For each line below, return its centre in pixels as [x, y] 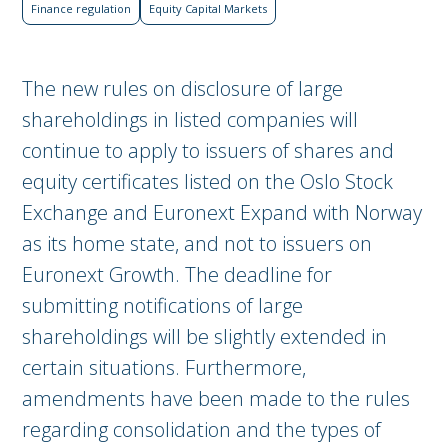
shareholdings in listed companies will [190, 119]
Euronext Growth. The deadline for [177, 274]
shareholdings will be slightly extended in [204, 336]
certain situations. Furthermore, [164, 367]
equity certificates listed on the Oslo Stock [207, 181]
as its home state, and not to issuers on [197, 243]
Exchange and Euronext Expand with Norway [222, 212]
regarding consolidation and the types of [201, 429]
